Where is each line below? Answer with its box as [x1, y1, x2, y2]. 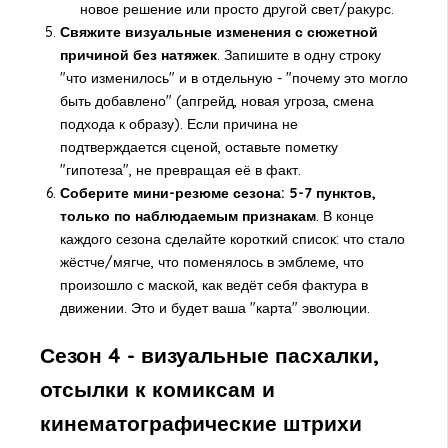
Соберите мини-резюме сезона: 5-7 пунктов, [59, 184, 376, 203]
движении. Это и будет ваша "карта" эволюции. [59, 299, 370, 318]
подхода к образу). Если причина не [59, 115, 298, 134]
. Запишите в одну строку [216, 46, 381, 65]
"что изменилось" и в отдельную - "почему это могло [59, 69, 408, 88]
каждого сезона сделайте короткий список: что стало [59, 230, 405, 249]
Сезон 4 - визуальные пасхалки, [39, 341, 379, 368]
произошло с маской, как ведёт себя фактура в [59, 276, 368, 295]
